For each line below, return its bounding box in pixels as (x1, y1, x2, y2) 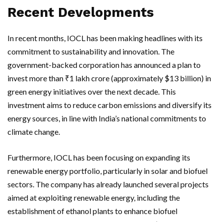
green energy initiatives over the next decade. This (7, 87, 176, 96)
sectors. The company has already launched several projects (7, 179, 209, 189)
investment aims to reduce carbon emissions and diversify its (7, 100, 212, 110)
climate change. (7, 127, 60, 136)
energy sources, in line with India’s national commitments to (7, 113, 206, 123)
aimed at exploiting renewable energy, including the (7, 193, 180, 202)
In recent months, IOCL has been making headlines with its (7, 33, 203, 43)
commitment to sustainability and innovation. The (7, 47, 174, 56)
